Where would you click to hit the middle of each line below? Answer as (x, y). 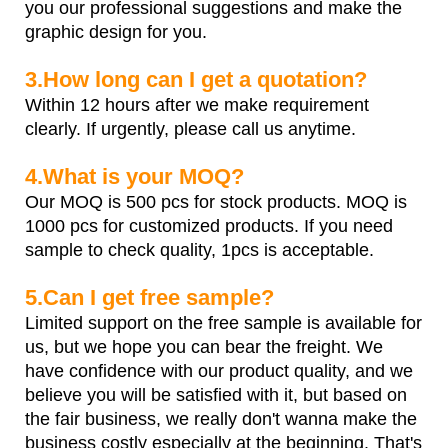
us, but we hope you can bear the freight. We (204, 346)
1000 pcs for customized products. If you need (209, 225)
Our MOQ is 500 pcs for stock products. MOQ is (216, 201)
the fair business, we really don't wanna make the (221, 418)
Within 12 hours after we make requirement (197, 104)
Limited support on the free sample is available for (223, 322)
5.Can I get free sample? (149, 297)
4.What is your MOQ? (134, 176)
